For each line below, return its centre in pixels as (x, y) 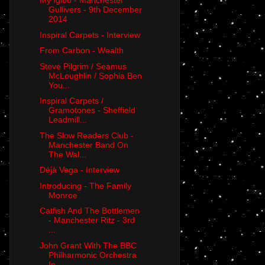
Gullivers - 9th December (95, 10)
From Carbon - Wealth (81, 51)
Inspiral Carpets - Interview (90, 35)
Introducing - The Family (85, 185)
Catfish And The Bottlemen (89, 211)
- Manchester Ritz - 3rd (91, 220)
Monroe (63, 195)
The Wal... (67, 154)
